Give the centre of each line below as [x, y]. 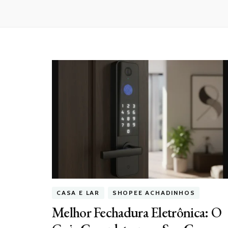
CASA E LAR [78, 193]
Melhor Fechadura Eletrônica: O [137, 212]
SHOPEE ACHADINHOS [154, 193]
